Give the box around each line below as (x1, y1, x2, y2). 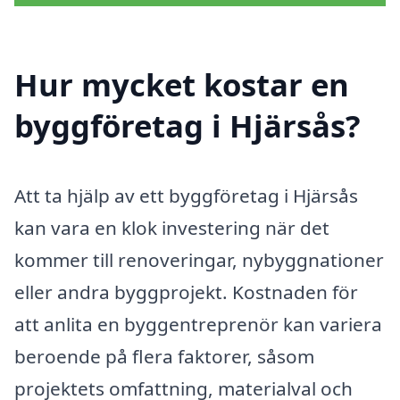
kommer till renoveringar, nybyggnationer (14, 246, 384, 272)
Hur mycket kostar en (14, 62, 349, 105)
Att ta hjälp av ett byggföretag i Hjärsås (14, 182, 358, 208)
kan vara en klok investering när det (14, 214, 329, 240)
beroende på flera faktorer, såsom (14, 343, 314, 369)
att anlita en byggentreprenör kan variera (14, 311, 382, 337)
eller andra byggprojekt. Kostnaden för (14, 279, 358, 304)
